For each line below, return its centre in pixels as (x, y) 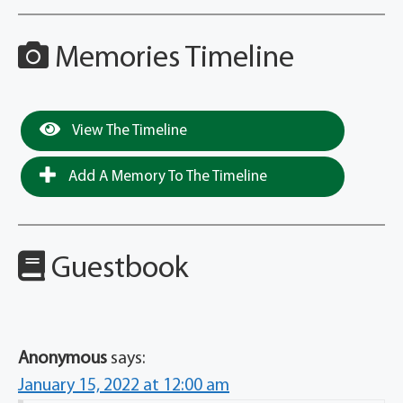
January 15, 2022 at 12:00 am (124, 385)
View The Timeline (128, 130)
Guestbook (117, 269)
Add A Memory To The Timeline (166, 176)
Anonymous (63, 358)
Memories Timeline (171, 58)
